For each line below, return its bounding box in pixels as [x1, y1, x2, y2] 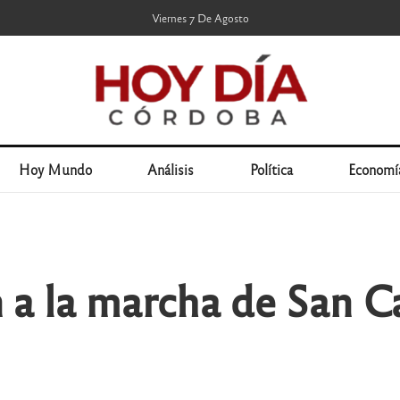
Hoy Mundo [18, 161, 92, 178]
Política [249, 161, 293, 178]
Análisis [147, 161, 195, 178]
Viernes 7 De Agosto [151, 11, 249, 25]
